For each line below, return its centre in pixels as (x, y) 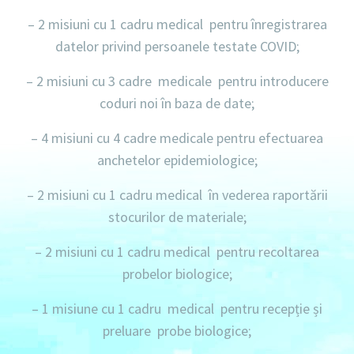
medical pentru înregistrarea (240, 24)
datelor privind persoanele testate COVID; (177, 46)
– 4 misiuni (62, 137)
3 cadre (130, 81)
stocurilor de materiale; (177, 217)
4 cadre (135, 137)
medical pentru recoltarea (240, 251)
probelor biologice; (177, 273)
